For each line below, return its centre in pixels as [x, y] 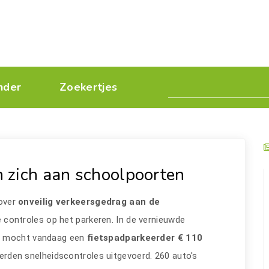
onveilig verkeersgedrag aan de [89, 202]
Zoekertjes [89, 87]
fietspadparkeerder [131, 238]
